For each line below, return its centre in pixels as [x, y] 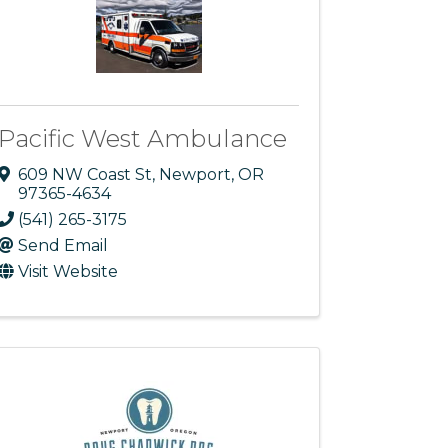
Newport [195, 174]
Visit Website [68, 271]
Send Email [63, 245]
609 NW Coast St [85, 174]
